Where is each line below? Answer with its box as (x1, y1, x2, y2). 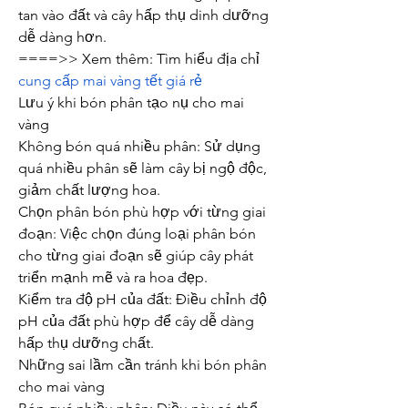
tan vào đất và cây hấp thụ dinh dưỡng (18, 6, 269, 25)
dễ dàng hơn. (18, 28, 107, 46)
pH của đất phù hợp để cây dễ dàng (18, 312, 254, 331)
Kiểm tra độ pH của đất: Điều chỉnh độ (18, 291, 267, 309)
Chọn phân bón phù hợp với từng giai (18, 203, 266, 221)
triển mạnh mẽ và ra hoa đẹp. (18, 269, 208, 287)
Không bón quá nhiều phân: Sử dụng (18, 138, 260, 156)
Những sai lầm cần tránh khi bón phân (18, 356, 267, 374)
